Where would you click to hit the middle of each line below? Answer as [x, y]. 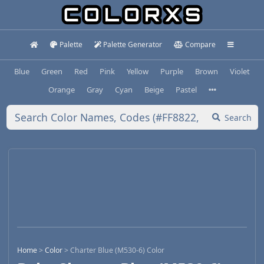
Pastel [186, 89]
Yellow [138, 71]
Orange [61, 89]
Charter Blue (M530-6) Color [117, 250]
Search [238, 117]
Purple [172, 71]
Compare [200, 44]
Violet [240, 71]
